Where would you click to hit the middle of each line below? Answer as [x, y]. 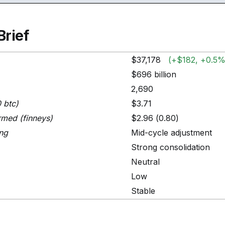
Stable [143, 191]
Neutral [145, 162]
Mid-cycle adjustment [172, 133]
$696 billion [154, 75]
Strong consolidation [171, 147]
